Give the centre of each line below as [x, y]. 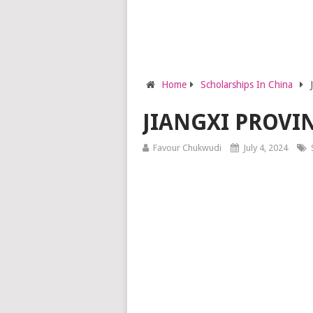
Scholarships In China [246, 85]
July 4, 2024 [265, 148]
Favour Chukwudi [187, 148]
